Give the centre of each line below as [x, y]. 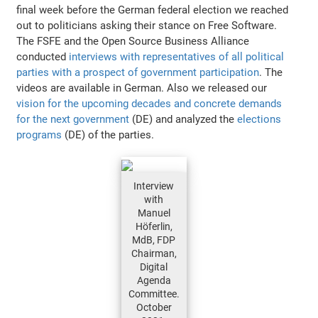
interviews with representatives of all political [177, 57]
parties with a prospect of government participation [138, 73]
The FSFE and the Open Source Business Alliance [133, 42]
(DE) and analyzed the [183, 120]
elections [259, 120]
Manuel [154, 213]
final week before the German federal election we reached [153, 10]
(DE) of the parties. [108, 135]
